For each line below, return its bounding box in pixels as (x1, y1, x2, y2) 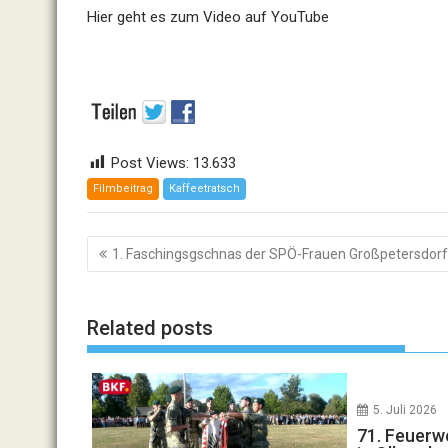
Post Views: (111, 154, 189, 172)
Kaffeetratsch (169, 182, 240, 195)
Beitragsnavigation (86, 232, 288, 261)
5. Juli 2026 (373, 403, 438, 417)
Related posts (87, 316, 213, 340)
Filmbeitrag (93, 182, 153, 195)
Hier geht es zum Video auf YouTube (87, 8, 329, 26)
